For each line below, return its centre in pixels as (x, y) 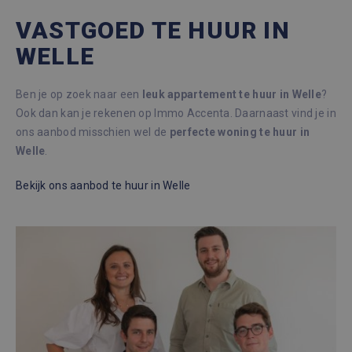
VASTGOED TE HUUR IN (153, 30)
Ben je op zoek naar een (79, 94)
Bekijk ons (43, 185)
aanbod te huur (110, 185)
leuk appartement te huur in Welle (231, 94)
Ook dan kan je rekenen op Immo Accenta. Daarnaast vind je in (176, 113)
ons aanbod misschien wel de (93, 132)
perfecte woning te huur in (240, 132)
